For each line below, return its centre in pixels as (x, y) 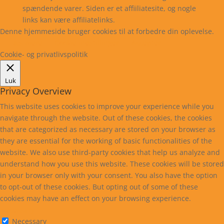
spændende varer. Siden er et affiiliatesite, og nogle (109, 8)
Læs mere (26, 42)
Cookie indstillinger (87, 42)
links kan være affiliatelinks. (68, 19)
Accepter (146, 42)
